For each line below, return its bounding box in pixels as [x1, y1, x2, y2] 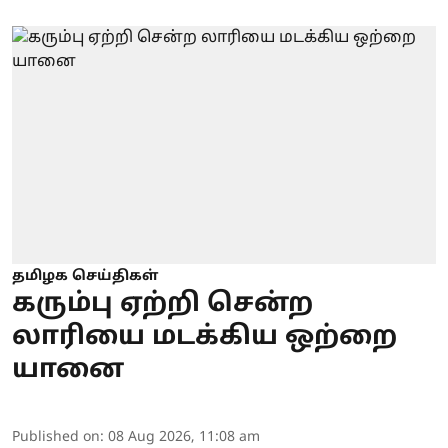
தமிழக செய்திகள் [12, 268, 158, 286]
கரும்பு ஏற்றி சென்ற [12, 288, 313, 322]
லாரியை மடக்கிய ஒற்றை [12, 321, 397, 355]
